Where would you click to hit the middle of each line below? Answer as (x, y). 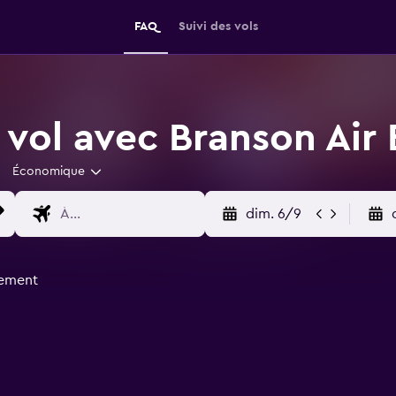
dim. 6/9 (273, 214)
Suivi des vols (218, 27)
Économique (48, 171)
